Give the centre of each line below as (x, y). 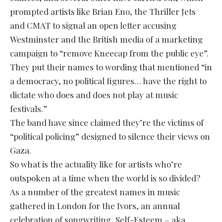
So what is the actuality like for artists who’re (96, 164)
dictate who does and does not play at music (94, 94)
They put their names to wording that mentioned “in (111, 67)
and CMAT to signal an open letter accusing (93, 25)
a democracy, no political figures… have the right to (108, 81)
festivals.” (28, 108)
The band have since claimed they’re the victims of (107, 122)
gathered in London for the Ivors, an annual (95, 205)
